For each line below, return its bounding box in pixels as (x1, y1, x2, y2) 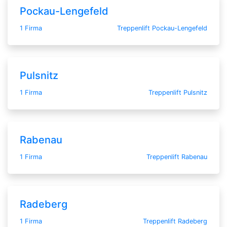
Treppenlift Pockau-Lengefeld (117, 24, 207, 32)
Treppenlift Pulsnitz (148, 88, 207, 96)
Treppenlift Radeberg (143, 217, 207, 225)
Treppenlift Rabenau (146, 153, 207, 161)
